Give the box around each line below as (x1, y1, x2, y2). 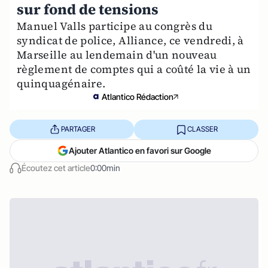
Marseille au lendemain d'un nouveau (17, 47, 217, 62)
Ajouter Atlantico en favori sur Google (69, 145, 211, 156)
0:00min (90, 162, 120, 173)
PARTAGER (60, 124, 95, 134)
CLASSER (187, 124, 218, 134)
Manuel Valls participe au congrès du (17, 18, 212, 33)
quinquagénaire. (17, 75, 106, 91)
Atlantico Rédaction (102, 91, 173, 102)
